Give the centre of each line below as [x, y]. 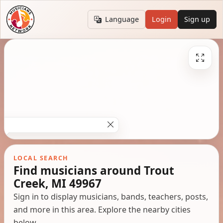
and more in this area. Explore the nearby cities [102, 209]
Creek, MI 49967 [57, 183]
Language [122, 19]
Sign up [197, 19]
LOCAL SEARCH [41, 158]
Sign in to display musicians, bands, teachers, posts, [111, 196]
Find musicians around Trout [94, 170]
